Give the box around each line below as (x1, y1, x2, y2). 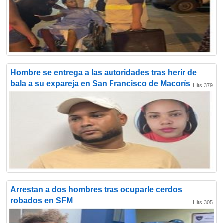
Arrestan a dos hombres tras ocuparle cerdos (10, 185, 182, 194)
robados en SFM (10, 196, 73, 205)
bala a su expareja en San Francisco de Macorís (10, 79, 190, 88)
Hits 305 (193, 199, 213, 205)
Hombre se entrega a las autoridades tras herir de (10, 68, 197, 77)
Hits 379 (193, 82, 213, 88)
